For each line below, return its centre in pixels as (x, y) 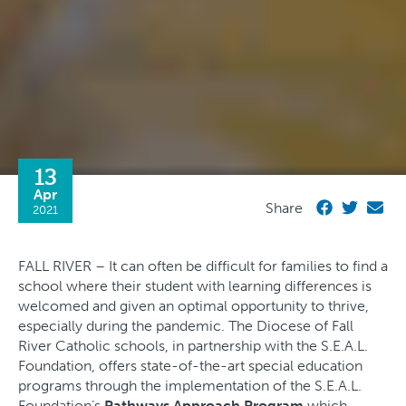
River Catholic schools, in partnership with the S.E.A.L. (193, 346)
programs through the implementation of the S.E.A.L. (190, 386)
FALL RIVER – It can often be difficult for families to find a (203, 266)
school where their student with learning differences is (195, 286)
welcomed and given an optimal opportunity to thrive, (193, 306)
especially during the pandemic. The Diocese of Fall (186, 326)
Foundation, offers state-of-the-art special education (190, 366)
